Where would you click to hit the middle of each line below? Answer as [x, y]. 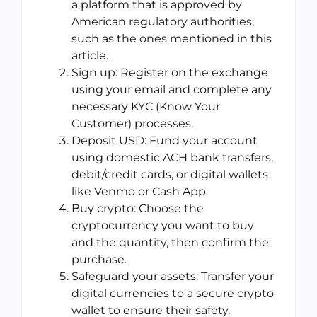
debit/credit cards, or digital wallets [170, 175]
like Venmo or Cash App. [140, 192]
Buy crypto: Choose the [138, 209]
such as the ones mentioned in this [172, 39]
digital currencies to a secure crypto [173, 294]
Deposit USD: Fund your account [165, 141]
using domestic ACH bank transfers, [172, 158]
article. [90, 56]
